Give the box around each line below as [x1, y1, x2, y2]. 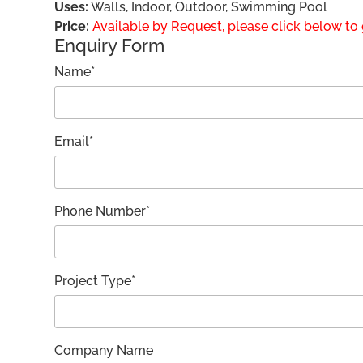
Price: [54, 19, 90, 34]
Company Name [54, 343, 154, 358]
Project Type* [54, 273, 136, 288]
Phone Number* [54, 203, 151, 219]
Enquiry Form [54, 35, 165, 56]
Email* [54, 134, 94, 149]
